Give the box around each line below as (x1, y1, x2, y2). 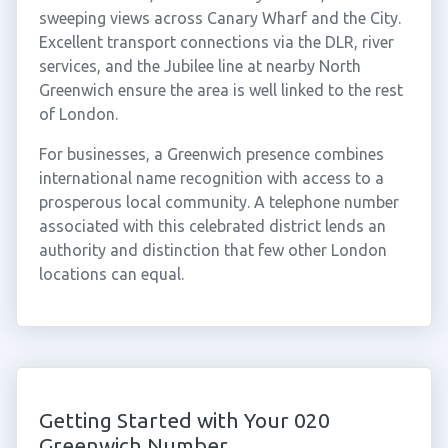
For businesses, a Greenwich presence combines (38, 145, 384, 163)
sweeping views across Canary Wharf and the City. (38, 9, 401, 27)
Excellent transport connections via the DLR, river (38, 33, 394, 51)
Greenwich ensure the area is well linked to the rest (38, 81, 403, 99)
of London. (38, 105, 118, 123)
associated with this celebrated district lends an (38, 217, 386, 235)
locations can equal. (38, 265, 184, 283)
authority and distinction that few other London (38, 241, 387, 259)
